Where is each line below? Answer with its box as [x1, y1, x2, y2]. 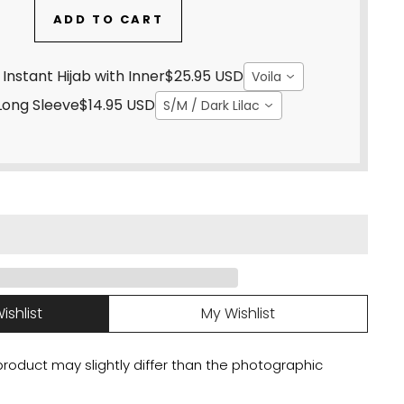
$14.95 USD [79, 94, 155, 115]
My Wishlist [201, 303, 275, 325]
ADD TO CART [52, 11, 164, 29]
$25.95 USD [165, 65, 243, 87]
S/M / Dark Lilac [163, 96, 260, 115]
